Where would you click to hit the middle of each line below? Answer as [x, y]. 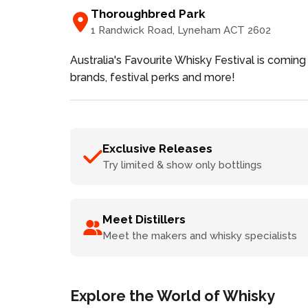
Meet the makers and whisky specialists [199, 236]
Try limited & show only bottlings [182, 165]
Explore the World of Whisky [173, 296]
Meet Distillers [144, 219]
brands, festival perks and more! [153, 77]
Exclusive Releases [157, 148]
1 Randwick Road [132, 30]
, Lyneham [197, 30]
